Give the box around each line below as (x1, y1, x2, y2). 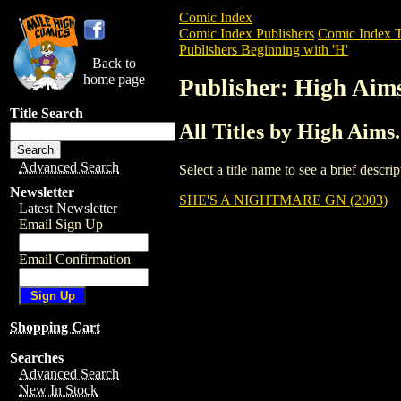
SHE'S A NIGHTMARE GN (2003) (179, 192, 388, 208)
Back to (92, 55, 136, 71)
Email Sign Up (19, 217, 103, 232)
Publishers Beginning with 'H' (179, 42, 348, 57)
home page (83, 72, 145, 87)
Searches (10, 350, 64, 365)
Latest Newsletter (19, 200, 117, 216)
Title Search (10, 106, 83, 121)
